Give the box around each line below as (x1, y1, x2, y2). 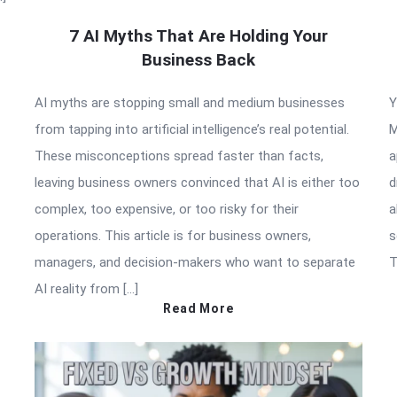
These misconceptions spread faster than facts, (35, 148, 323, 165)
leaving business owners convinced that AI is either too (35, 175, 360, 191)
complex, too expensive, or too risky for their (35, 201, 299, 218)
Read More (163, 301, 234, 316)
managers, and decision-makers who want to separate (35, 254, 355, 271)
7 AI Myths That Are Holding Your (69, 26, 328, 47)
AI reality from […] (35, 281, 138, 298)
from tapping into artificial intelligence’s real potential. (35, 121, 349, 138)
